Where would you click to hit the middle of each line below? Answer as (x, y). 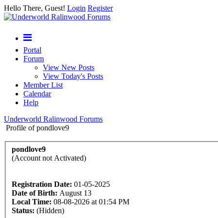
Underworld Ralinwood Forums (53, 119)
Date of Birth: (35, 193)
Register (100, 8)
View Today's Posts (73, 76)
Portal (32, 50)
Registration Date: (42, 184)
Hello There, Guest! (36, 8)
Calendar (37, 94)
